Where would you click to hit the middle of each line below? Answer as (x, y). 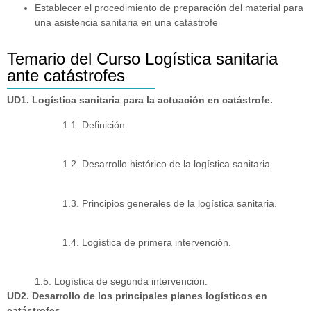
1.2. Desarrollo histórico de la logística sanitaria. (168, 164)
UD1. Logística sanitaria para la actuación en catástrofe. (140, 100)
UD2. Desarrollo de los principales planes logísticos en (137, 296)
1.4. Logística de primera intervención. (147, 242)
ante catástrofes (66, 76)
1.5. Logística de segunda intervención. (121, 281)
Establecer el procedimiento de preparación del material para (169, 8)
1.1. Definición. (95, 125)
